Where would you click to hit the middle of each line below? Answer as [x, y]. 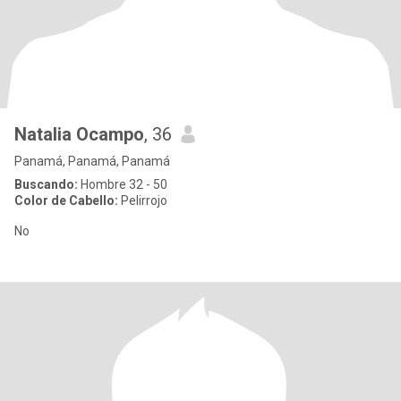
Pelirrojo [143, 200]
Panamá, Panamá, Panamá [92, 161]
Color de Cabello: [66, 200]
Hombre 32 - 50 [123, 184]
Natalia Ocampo [79, 134]
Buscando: [46, 184]
